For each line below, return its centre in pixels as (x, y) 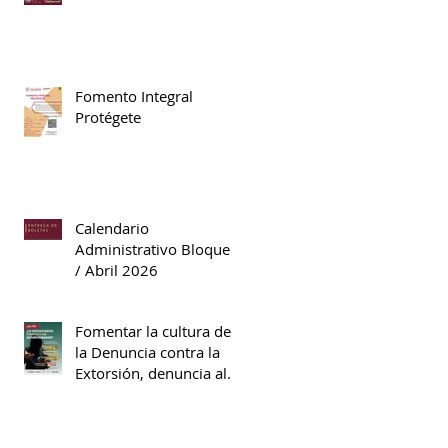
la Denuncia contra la (147, 351)
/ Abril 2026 (116, 269)
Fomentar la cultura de (153, 330)
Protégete (108, 116)
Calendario (112, 227)
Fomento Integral (134, 95)
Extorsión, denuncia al (151, 372)
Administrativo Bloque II (158, 248)
